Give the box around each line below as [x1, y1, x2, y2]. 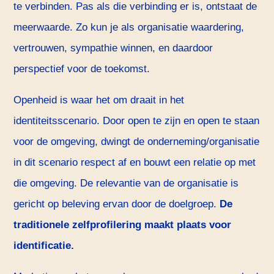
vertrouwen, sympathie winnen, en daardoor [13, 42, 213, 54]
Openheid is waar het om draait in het [13, 94, 185, 106]
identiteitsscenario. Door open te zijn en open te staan [13, 115, 260, 127]
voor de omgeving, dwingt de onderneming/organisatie [13, 136, 260, 148]
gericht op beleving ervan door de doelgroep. [13, 198, 220, 210]
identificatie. [13, 240, 75, 252]
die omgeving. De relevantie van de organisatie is [13, 177, 239, 190]
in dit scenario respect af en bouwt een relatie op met [13, 157, 256, 169]
